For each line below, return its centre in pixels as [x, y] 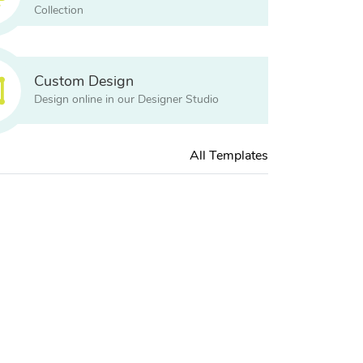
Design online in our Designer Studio [126, 100]
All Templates [229, 156]
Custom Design [83, 82]
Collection [58, 10]
